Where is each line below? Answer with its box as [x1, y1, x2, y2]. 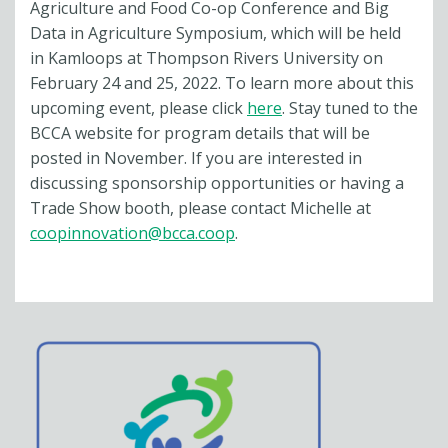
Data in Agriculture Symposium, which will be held [30, 21, 401, 44]
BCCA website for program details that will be [30, 121, 370, 144]
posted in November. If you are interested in [30, 146, 362, 169]
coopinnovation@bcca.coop [30, 221, 235, 244]
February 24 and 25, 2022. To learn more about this [30, 71, 414, 94]
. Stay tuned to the [282, 96, 418, 119]
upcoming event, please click [30, 96, 247, 119]
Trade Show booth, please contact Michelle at [30, 196, 371, 219]
